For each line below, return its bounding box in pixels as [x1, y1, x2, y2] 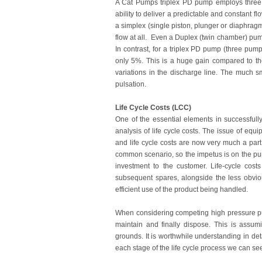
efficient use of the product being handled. [115, 185, 248, 194]
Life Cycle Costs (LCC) [115, 104, 191, 112]
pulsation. [115, 80, 146, 88]
